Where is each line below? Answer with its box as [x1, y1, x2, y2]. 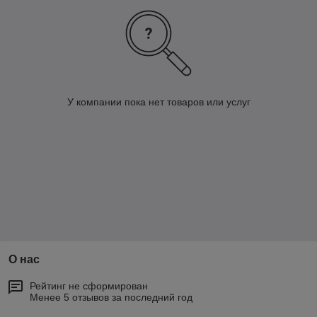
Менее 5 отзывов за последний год [30, 292, 192, 304]
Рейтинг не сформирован [30, 280, 148, 292]
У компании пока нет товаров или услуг [67, 96, 250, 108]
